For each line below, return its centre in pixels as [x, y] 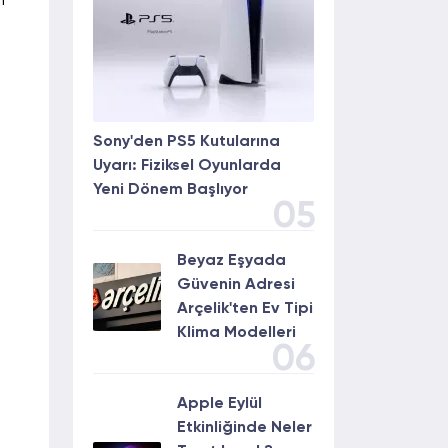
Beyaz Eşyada [231, 261]
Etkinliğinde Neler [244, 428]
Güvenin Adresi [236, 285]
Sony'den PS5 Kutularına [186, 142]
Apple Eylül [219, 404]
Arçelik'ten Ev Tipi [245, 309]
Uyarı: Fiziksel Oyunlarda [187, 166]
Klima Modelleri [236, 333]
